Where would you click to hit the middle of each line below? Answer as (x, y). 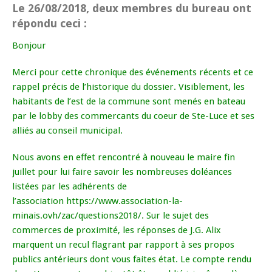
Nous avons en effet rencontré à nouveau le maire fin (124, 158)
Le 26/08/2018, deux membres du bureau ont (132, 8)
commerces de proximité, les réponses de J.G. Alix (117, 230)
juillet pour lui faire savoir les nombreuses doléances (122, 172)
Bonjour (29, 46)
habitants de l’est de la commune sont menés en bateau (129, 102)
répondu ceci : (49, 24)
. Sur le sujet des (175, 216)
